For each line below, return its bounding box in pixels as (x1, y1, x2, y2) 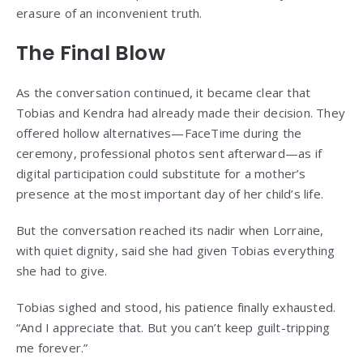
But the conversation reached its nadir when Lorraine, (16, 222, 324, 239)
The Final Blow (16, 39, 165, 68)
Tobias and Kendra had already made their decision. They (16, 105, 346, 122)
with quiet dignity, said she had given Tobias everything (16, 242, 335, 259)
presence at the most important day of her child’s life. (16, 186, 324, 203)
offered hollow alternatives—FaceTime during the (16, 125, 302, 142)
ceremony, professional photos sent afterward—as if (16, 145, 322, 162)
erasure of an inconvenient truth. (16, 5, 203, 22)
